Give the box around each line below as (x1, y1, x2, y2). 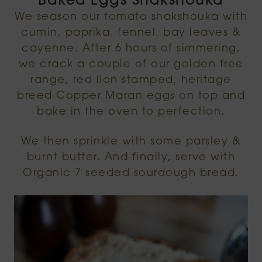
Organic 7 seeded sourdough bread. (23, 168, 239, 180)
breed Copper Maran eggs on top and (17, 91, 245, 102)
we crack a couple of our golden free (18, 59, 244, 71)
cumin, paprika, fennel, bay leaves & (21, 27, 241, 39)
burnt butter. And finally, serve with (26, 152, 236, 164)
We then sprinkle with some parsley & (21, 136, 241, 148)
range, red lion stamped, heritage (30, 75, 232, 87)
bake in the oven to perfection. (37, 106, 225, 118)
